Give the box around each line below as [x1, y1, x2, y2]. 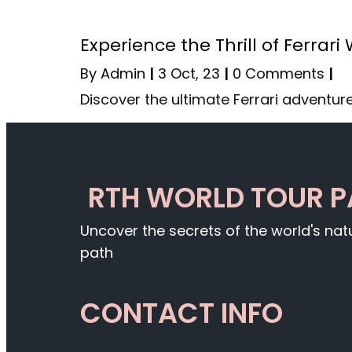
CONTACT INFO [80, 294, 283, 333]
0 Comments [233, 64, 324, 84]
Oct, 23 [170, 64, 220, 84]
